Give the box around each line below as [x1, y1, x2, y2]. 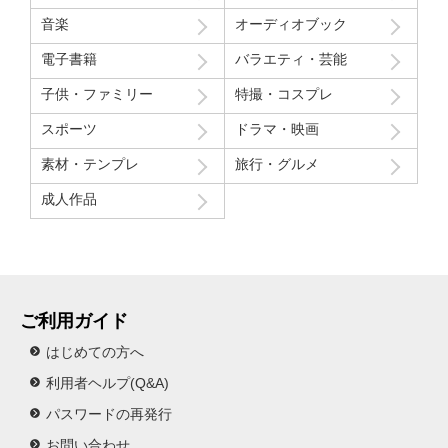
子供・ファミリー [41, 85, 153, 102]
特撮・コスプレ [234, 85, 333, 102]
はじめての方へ [46, 343, 144, 360]
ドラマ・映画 [234, 120, 319, 137]
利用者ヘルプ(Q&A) [46, 374, 169, 391]
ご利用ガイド [20, 310, 128, 331]
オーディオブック [234, 15, 347, 32]
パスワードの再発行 [46, 405, 172, 422]
